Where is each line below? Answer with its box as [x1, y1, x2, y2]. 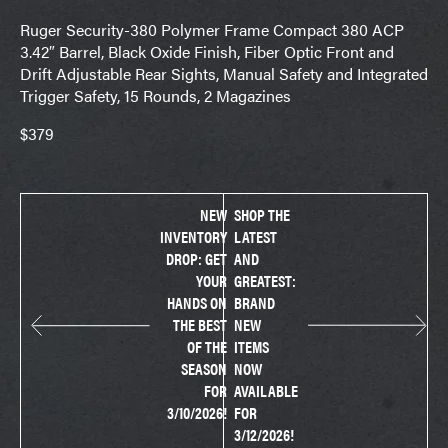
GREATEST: [234, 269, 296, 293]
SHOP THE [234, 203, 290, 227]
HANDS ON [167, 291, 227, 315]
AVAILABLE [234, 379, 298, 403]
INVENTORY [160, 225, 227, 249]
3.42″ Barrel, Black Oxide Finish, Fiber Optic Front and [20, 40, 394, 64]
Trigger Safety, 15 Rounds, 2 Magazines [20, 84, 291, 108]
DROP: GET [166, 247, 227, 271]
